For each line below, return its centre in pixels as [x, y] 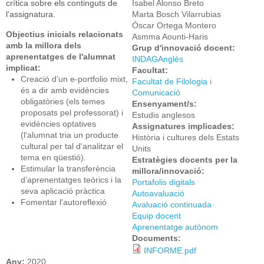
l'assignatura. [31, 14]
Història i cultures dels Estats [186, 137]
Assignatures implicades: [184, 126]
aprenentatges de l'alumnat [61, 57]
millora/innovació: [169, 171]
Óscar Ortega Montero [174, 25]
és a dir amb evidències [65, 90]
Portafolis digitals [164, 182]
